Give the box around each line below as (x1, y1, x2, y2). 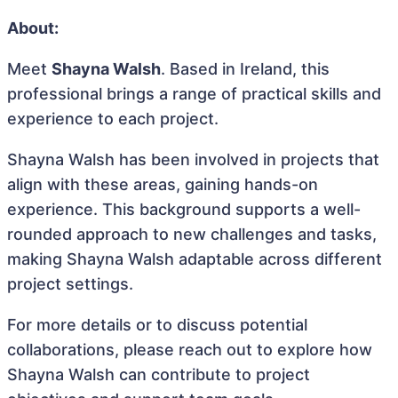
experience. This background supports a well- (7, 200, 361, 219)
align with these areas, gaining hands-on (7, 175, 318, 194)
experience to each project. (7, 109, 219, 128)
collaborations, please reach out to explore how (7, 340, 372, 359)
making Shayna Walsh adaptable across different (7, 250, 382, 268)
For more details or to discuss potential (7, 315, 307, 334)
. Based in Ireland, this (161, 60, 330, 78)
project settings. (7, 275, 133, 293)
